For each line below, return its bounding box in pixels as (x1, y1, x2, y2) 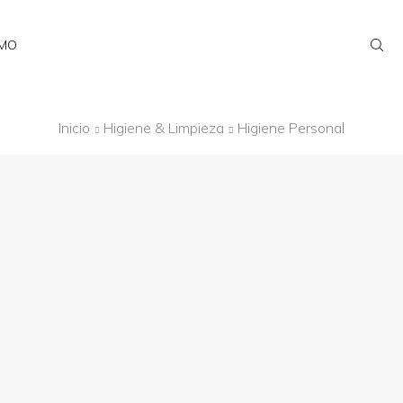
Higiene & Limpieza (103, 119, 224, 137)
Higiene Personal (237, 119, 345, 137)
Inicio (58, 119, 90, 137)
